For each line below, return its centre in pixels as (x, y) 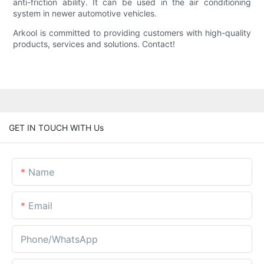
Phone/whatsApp (59, 239)
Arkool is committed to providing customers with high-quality (132, 33)
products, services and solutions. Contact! (94, 44)
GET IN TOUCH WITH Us (56, 127)
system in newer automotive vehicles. (85, 14)
